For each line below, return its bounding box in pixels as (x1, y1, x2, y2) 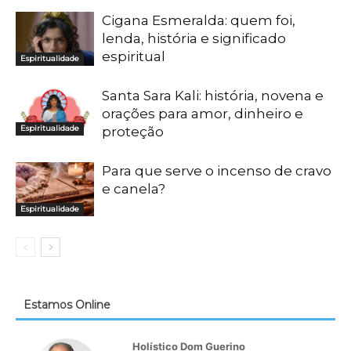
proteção (102, 124, 164, 140)
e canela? (102, 181, 165, 197)
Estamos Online (24, 298, 110, 313)
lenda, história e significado (102, 31, 286, 47)
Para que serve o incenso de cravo (102, 163, 331, 179)
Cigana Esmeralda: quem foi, (102, 13, 295, 29)
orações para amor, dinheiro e (102, 106, 303, 122)
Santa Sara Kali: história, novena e (102, 88, 324, 104)
